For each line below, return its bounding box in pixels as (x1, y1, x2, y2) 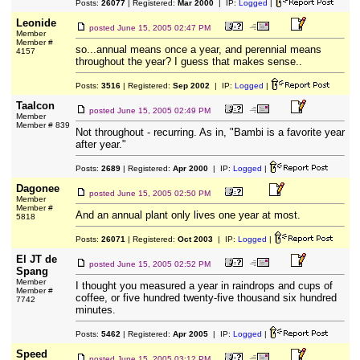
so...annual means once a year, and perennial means (75, 43, 321, 55)
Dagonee (15, 182, 59, 194)
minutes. (75, 304, 116, 316)
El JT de (15, 253, 57, 265)
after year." (75, 138, 126, 150)
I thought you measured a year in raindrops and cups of (75, 280, 333, 292)
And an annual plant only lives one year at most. (75, 209, 301, 221)
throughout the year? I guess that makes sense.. (75, 55, 302, 67)
